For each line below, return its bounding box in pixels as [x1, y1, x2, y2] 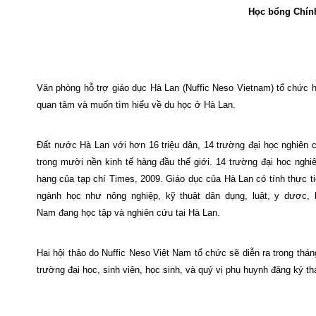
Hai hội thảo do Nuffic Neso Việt [37, 248, 173, 258]
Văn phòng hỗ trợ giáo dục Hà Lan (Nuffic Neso [37, 83, 237, 93]
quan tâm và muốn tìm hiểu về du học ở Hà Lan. [37, 99, 236, 110]
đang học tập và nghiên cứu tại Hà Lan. [56, 207, 231, 218]
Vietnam [236, 83, 271, 93]
